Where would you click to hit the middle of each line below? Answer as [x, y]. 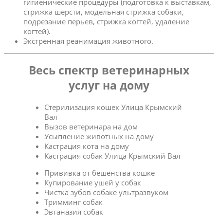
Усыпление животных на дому [99, 136]
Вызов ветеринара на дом [91, 126]
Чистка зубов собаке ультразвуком [107, 192]
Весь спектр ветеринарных [109, 71]
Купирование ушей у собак [93, 182]
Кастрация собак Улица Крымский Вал [113, 155]
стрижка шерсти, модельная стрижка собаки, [104, 11]
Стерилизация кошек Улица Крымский [113, 107]
